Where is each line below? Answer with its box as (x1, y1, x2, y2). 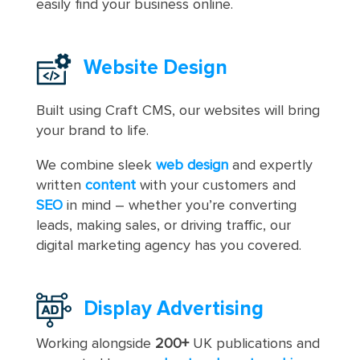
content (84, 178, 136, 193)
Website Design (83, 58, 227, 78)
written (35, 178, 85, 193)
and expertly (227, 157, 313, 173)
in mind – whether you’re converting (62, 198, 297, 213)
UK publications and (188, 336, 320, 351)
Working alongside (35, 336, 155, 351)
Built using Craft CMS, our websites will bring (35, 103, 320, 118)
